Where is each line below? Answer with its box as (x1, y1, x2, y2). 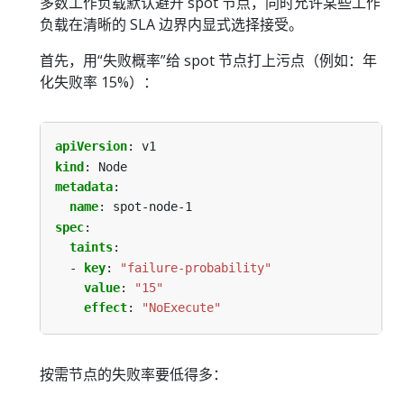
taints (69, 240, 113, 255)
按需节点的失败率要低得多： (40, 363, 227, 384)
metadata (55, 179, 113, 194)
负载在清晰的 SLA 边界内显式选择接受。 (40, 14, 303, 35)
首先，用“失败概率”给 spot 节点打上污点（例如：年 (40, 50, 377, 71)
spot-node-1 (113, 199, 192, 215)
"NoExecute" (142, 300, 221, 316)
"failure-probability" (120, 260, 271, 275)
